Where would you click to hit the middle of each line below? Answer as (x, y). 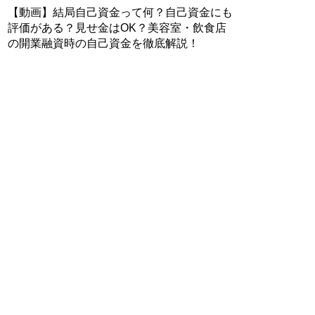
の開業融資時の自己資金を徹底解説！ (104, 43)
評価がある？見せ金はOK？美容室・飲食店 (117, 28)
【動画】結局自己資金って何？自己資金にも (121, 12)
